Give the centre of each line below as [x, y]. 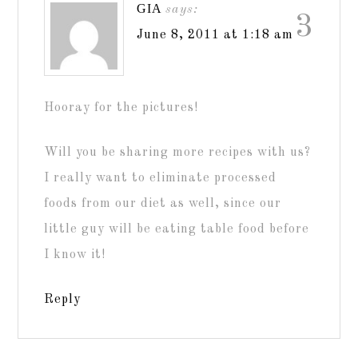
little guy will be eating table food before [177, 229]
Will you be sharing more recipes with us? [178, 152]
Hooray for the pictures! [121, 107]
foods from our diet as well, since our [163, 203]
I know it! [75, 255]
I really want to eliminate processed [161, 178]
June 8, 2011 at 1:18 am [215, 35]
